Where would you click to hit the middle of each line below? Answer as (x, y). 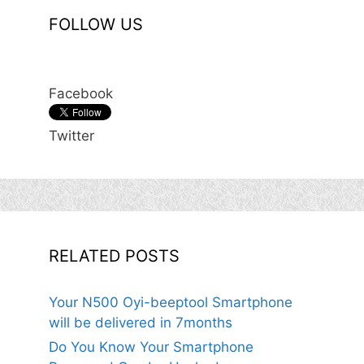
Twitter (71, 136)
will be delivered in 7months (141, 323)
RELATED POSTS (114, 256)
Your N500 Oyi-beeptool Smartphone (171, 302)
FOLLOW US (96, 24)
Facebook (81, 93)
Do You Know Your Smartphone (151, 347)
